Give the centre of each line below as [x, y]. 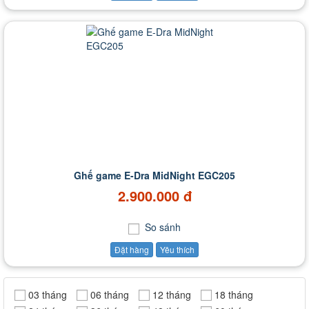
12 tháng [172, 294]
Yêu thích [177, 249]
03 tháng [48, 294]
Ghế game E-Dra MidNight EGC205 [154, 175]
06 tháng [110, 294]
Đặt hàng [132, 249]
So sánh [161, 227]
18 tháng [234, 294]
